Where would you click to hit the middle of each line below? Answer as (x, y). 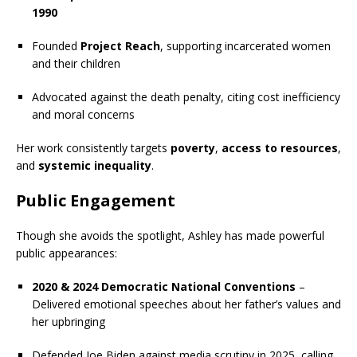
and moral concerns (83, 114)
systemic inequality (95, 165)
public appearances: (67, 253)
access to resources (280, 147)
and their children (76, 63)
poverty (193, 147)
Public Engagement (96, 200)
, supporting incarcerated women (245, 45)
